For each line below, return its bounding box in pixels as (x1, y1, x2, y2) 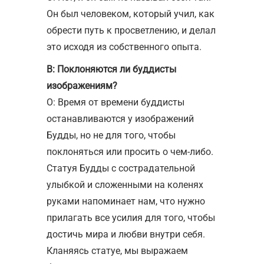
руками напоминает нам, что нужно (47, 195, 205, 207)
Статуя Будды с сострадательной (47, 162, 195, 174)
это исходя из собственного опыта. (47, 41, 202, 52)
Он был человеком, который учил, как (47, 8, 214, 19)
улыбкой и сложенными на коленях (47, 179, 203, 190)
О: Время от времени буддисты (47, 96, 184, 108)
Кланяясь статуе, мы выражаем (47, 245, 188, 256)
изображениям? (47, 80, 117, 91)
